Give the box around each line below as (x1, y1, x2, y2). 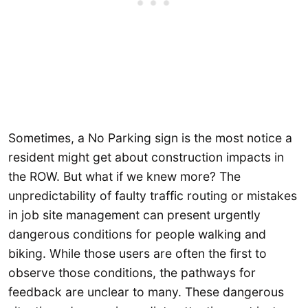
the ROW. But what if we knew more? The (8, 168, 241, 184)
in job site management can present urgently (8, 207, 261, 222)
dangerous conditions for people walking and (8, 226, 266, 241)
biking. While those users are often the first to (8, 245, 267, 261)
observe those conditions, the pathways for (8, 265, 256, 280)
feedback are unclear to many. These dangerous (8, 284, 284, 299)
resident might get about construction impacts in (8, 149, 284, 164)
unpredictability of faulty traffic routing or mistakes (8, 188, 297, 203)
